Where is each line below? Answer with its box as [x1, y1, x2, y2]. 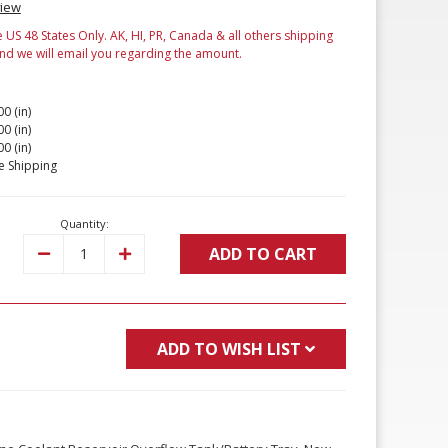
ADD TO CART [208, 243, 317, 266]
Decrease [37, 243, 100, 263]
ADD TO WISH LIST [156, 338, 301, 361]
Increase [118, 243, 174, 263]
